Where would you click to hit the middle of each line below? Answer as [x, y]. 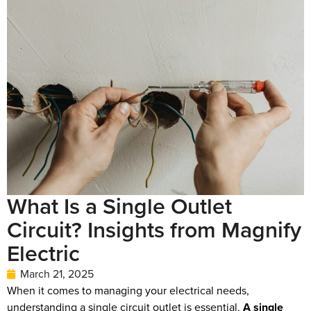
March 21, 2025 [57, 274]
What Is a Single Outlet [119, 207]
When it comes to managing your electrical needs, [128, 291]
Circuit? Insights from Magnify [154, 230]
